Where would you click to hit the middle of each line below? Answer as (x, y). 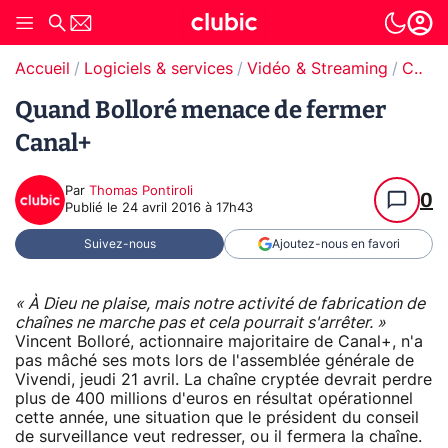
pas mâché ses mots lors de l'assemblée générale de (214, 360)
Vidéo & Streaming (317, 69)
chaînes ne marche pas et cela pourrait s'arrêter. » (200, 322)
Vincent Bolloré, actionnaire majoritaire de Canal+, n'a (219, 341)
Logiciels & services (158, 69)
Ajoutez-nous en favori (335, 244)
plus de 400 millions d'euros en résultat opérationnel (214, 398)
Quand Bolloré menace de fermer (200, 110)
